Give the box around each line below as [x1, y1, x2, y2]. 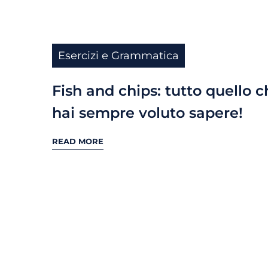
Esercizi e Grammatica [58, 49, 179, 63]
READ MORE [52, 136, 103, 146]
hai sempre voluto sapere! [52, 104, 243, 122]
